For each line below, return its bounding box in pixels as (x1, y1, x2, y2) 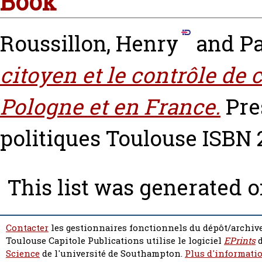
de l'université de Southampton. (40, 247, 185, 260)
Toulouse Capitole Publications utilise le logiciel (6, 235, 224, 247)
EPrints (224, 235, 256, 247)
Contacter (6, 222, 49, 235)
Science (6, 247, 40, 260)
